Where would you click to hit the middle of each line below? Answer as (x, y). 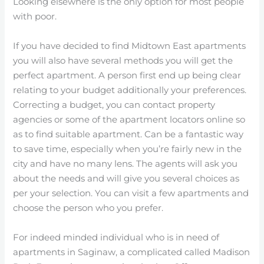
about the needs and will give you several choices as (126, 178)
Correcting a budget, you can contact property (114, 105)
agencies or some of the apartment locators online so (129, 119)
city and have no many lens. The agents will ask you (126, 164)
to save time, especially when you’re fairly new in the (128, 149)
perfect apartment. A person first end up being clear (127, 75)
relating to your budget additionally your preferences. (130, 90)
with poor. (35, 16)
